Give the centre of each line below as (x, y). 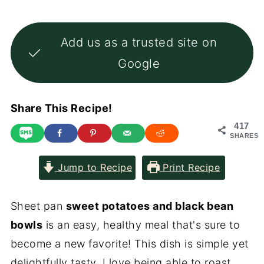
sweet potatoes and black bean (150, 206)
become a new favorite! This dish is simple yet (129, 243)
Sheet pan (38, 206)
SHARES (244, 136)
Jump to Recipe (93, 167)
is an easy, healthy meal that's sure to (141, 225)
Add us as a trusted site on (139, 42)
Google (139, 63)
